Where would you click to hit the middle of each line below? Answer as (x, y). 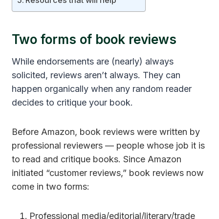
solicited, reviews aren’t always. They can (96, 75)
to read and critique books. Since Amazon (97, 159)
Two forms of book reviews (94, 40)
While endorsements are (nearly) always (93, 62)
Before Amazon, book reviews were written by (106, 132)
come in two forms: (51, 187)
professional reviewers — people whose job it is (108, 146)
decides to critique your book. (72, 103)
